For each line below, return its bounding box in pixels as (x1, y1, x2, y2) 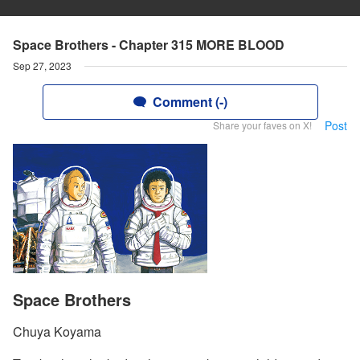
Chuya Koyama (13, 322, 101, 342)
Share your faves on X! (213, 118, 312, 132)
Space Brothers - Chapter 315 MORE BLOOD (13, 35, 284, 54)
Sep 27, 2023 (13, 59, 72, 72)
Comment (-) (152, 92, 227, 111)
